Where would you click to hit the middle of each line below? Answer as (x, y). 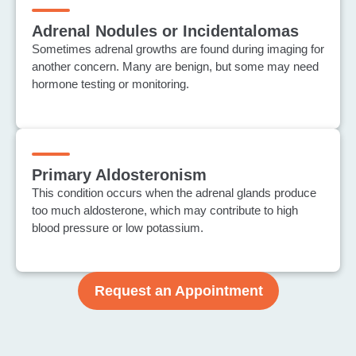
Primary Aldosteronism (119, 174)
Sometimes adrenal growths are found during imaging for (178, 49)
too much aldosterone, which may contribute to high (165, 210)
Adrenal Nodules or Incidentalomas (165, 31)
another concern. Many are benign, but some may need (175, 67)
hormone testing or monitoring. (110, 84)
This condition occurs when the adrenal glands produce (174, 192)
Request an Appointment (178, 291)
